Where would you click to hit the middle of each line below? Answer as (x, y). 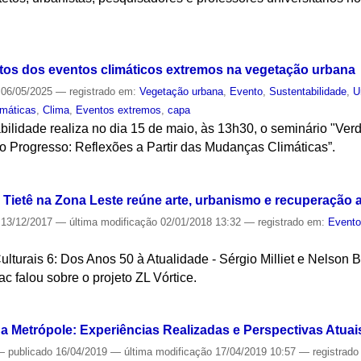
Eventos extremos (119, 110)
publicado (31, 352)
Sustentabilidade (308, 91)
